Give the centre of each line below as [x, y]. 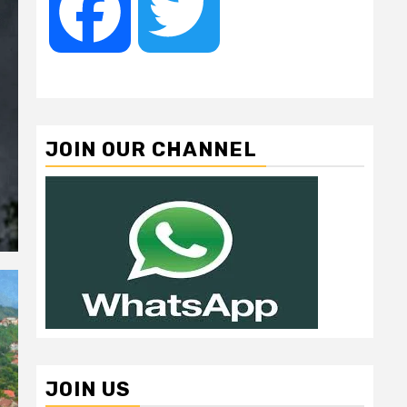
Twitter [242, 11]
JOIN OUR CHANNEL [151, 149]
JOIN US [88, 389]
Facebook [162, 11]
